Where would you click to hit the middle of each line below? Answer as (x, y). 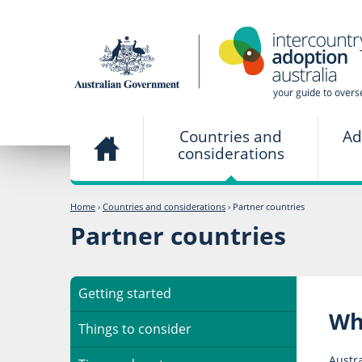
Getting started (125, 293)
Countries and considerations (164, 206)
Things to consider (135, 328)
